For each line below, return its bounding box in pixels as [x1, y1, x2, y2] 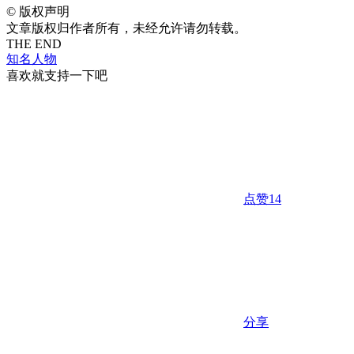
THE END [6, 36, 62, 51]
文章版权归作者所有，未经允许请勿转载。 [6, 21, 247, 35]
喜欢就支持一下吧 [6, 68, 107, 82]
